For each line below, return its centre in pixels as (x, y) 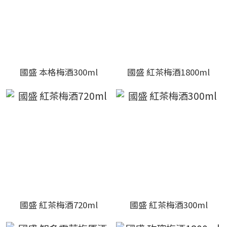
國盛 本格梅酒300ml (59, 72)
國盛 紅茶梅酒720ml (59, 205)
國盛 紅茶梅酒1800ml (168, 72)
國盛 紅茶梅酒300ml (168, 205)
